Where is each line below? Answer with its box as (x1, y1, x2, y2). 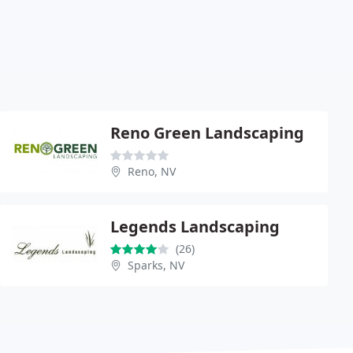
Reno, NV (128, 163, 176, 179)
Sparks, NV (128, 257, 184, 273)
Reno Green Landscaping (110, 121, 304, 143)
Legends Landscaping (110, 215, 280, 237)
